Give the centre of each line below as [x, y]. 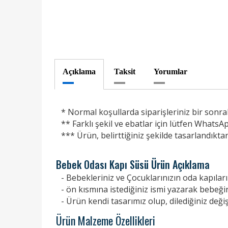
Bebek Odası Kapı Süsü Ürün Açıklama [133, 165]
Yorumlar [170, 72]
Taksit [125, 72]
